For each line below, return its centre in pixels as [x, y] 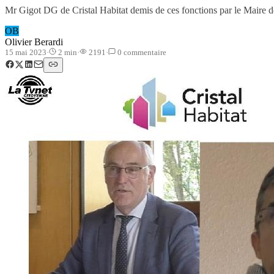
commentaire [144, 52]
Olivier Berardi [34, 42]
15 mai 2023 [26, 52]
